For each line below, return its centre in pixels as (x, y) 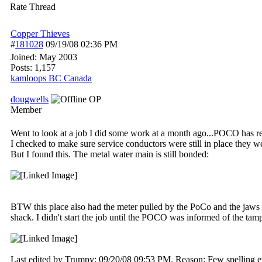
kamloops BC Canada (51, 78)
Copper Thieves (40, 34)
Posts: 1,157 (33, 68)
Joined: (25, 57)
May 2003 (58, 57)
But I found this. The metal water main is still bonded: (110, 154)
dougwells (30, 99)
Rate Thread (33, 7)
